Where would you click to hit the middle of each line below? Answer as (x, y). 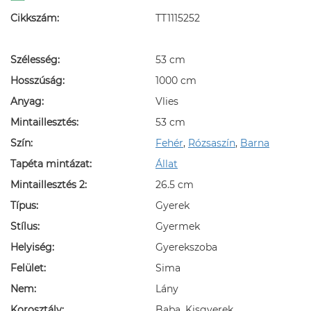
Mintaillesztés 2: (49, 185)
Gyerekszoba (186, 247)
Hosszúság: (37, 81)
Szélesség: (35, 60)
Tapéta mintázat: (51, 164)
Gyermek (178, 226)
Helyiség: (32, 247)
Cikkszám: (35, 18)
